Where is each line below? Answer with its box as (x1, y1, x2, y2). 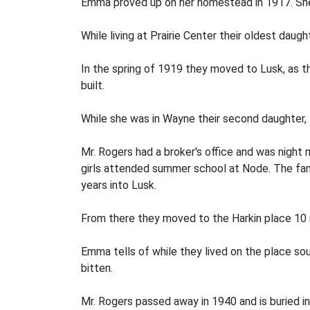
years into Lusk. (81, 179, 156, 192)
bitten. (81, 262, 113, 275)
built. (81, 79, 104, 92)
